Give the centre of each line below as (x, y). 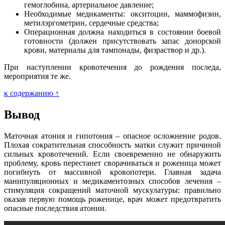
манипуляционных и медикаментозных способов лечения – (113, 181)
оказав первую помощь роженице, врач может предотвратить (113, 199)
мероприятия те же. (37, 76)
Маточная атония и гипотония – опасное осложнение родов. (113, 136)
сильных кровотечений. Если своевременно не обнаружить (113, 154)
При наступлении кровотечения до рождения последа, (113, 67)
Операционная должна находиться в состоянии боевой (123, 32)
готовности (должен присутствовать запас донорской (123, 41)
